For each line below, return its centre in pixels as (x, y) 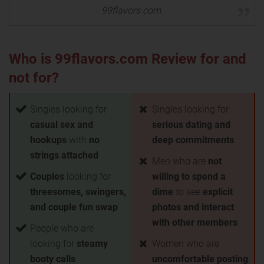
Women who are (186, 244)
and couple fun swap (74, 207)
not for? (34, 78)
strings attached (64, 155)
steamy (92, 244)
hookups (48, 140)
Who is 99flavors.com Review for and (128, 59)
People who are (62, 228)
